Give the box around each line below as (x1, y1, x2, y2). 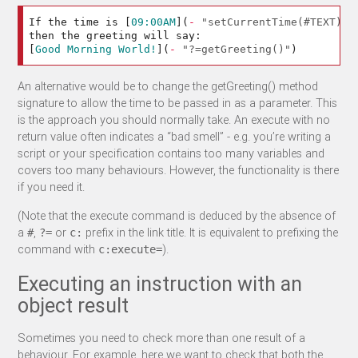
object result (18, 292, 129, 318)
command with (18, 241, 99, 257)
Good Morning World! (35, 43, 157, 56)
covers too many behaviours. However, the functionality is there (18, 162, 340, 177)
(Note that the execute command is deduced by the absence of (18, 207, 336, 223)
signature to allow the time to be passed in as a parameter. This (18, 95, 338, 110)
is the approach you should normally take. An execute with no (18, 112, 331, 127)
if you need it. (18, 179, 86, 194)
